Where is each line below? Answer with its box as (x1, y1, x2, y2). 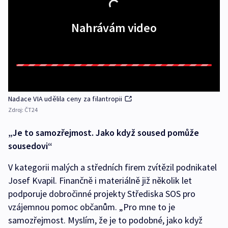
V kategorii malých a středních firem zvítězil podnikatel (8, 161, 217, 174)
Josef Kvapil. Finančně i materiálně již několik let (8, 175, 192, 187)
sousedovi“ (8, 140, 52, 152)
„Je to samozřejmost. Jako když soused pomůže (8, 127, 199, 139)
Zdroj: (8, 106, 24, 114)
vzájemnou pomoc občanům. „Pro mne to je (8, 201, 175, 213)
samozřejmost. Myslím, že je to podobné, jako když (8, 214, 203, 226)
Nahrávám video (71, 20, 157, 36)
